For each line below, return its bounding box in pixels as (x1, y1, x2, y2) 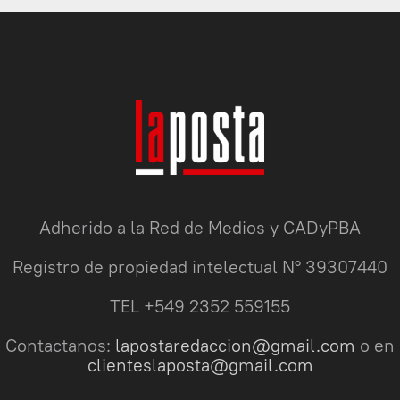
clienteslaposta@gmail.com (87, 354, 313, 377)
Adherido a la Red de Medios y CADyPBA (39, 216, 361, 239)
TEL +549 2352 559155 (110, 295, 290, 318)
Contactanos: (5, 334, 115, 357)
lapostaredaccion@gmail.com (115, 334, 355, 357)
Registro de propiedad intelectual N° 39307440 (12, 255, 387, 279)
